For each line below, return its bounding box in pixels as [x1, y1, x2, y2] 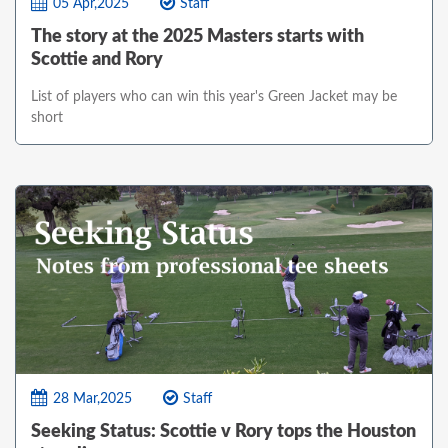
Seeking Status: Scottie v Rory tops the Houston [31, 422, 416, 441]
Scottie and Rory [31, 51, 163, 70]
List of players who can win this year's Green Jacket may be [31, 90, 397, 105]
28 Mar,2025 [53, 391, 132, 406]
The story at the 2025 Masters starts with [31, 28, 364, 47]
